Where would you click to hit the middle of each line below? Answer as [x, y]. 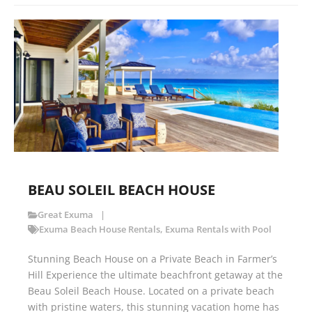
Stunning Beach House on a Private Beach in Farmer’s [153, 259]
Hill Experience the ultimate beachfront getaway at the [155, 275]
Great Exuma [66, 215]
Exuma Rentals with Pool [218, 230]
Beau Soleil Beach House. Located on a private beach [151, 291]
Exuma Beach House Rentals [99, 230]
